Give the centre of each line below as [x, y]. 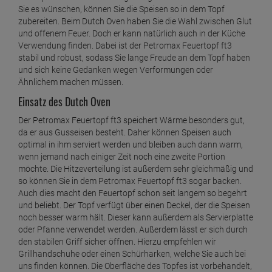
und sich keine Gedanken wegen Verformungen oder [116, 70]
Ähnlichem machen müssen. [71, 82]
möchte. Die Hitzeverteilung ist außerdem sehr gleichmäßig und [136, 169]
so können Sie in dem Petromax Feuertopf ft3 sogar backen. [130, 181]
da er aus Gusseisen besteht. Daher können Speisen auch [125, 133]
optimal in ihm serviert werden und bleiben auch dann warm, [131, 145]
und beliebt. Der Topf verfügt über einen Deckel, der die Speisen [134, 206]
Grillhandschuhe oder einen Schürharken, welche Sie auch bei [132, 254]
